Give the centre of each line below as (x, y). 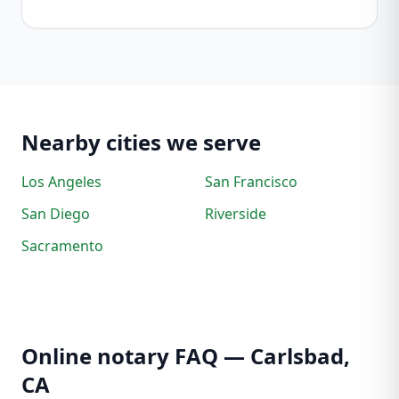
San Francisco (251, 182)
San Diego (56, 214)
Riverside (236, 214)
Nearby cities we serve (141, 142)
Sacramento (62, 246)
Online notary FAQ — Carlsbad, (186, 356)
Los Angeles (61, 182)
